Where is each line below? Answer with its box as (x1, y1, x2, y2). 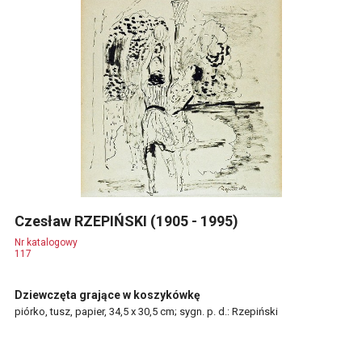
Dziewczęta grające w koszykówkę (15, 288, 200, 301)
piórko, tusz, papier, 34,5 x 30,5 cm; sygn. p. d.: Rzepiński (15, 305, 278, 318)
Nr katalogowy (15, 237, 78, 248)
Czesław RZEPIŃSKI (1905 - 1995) (15, 213, 242, 229)
